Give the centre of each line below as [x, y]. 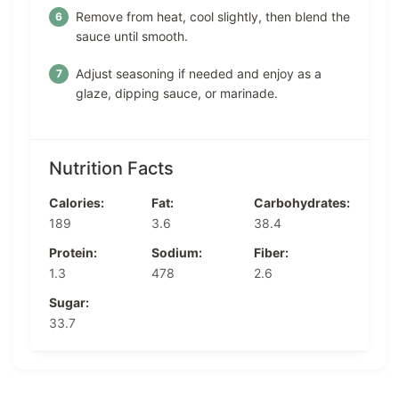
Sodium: [177, 252]
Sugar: [69, 302]
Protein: [73, 252]
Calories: [77, 202]
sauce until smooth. [132, 36]
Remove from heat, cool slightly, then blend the [213, 16]
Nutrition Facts [111, 168]
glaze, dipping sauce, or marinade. [177, 93]
